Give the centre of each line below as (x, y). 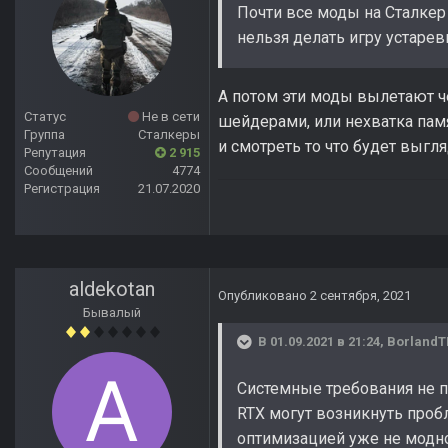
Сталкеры (169, 135)
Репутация (55, 153)
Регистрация (62, 189)
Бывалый (112, 313)
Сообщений (58, 171)
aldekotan (112, 289)
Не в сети (169, 117)
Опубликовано (264, 296)
